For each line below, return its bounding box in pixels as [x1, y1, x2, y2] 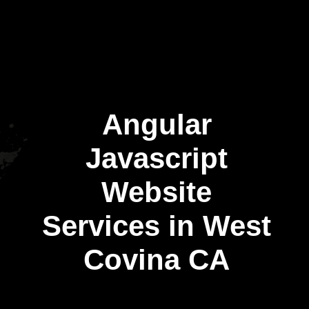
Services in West [42, 209, 272, 242]
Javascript [86, 141, 228, 175]
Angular [101, 108, 212, 141]
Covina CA [83, 243, 230, 276]
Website [101, 175, 212, 208]
